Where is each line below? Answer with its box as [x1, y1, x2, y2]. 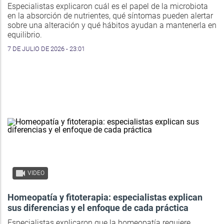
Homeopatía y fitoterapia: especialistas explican [7, 192, 202, 203]
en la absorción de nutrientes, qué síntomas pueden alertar [7, 11, 213, 21]
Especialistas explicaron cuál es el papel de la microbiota [7, 1, 208, 11]
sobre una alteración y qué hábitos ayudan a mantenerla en [7, 20, 216, 30]
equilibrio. [7, 30, 42, 40]
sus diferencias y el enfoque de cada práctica [7, 202, 188, 213]
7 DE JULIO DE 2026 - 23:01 [7, 45, 85, 53]
